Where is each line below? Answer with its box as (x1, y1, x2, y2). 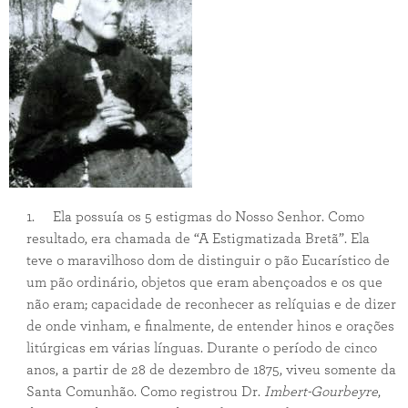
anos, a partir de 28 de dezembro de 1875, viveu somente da (25, 362, 396, 377)
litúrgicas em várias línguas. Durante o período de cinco (25, 341, 377, 355)
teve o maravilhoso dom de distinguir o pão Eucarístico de (25, 253, 390, 268)
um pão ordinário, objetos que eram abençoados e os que (25, 275, 382, 290)
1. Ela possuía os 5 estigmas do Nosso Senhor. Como (25, 209, 364, 224)
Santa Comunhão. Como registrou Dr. (25, 384, 264, 399)
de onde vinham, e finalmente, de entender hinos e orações (25, 319, 394, 333)
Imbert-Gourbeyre (263, 384, 378, 399)
